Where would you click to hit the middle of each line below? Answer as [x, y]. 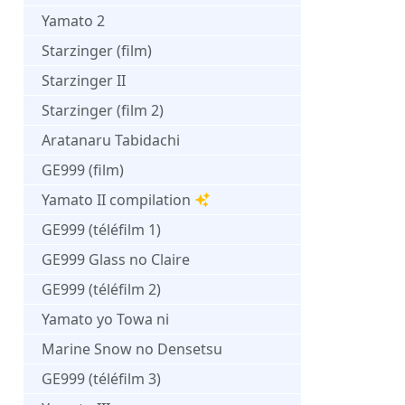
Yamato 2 [73, 20]
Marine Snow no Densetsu [132, 348]
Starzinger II [84, 80]
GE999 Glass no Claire [116, 259]
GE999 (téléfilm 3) [101, 378]
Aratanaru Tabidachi [111, 140]
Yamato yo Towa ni [105, 319]
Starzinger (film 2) [103, 110]
